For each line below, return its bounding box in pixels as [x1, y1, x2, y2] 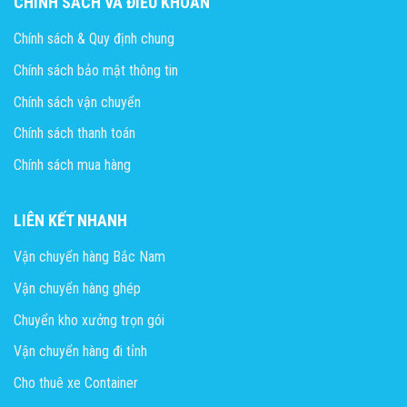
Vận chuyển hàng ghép [14, 279, 141, 297]
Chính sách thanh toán [14, 124, 135, 143]
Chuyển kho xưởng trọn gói [14, 311, 164, 329]
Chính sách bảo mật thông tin [14, 61, 178, 79]
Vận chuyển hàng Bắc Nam [14, 248, 165, 266]
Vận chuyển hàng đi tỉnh [14, 342, 147, 361]
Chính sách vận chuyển [14, 93, 141, 111]
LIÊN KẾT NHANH [14, 210, 127, 230]
